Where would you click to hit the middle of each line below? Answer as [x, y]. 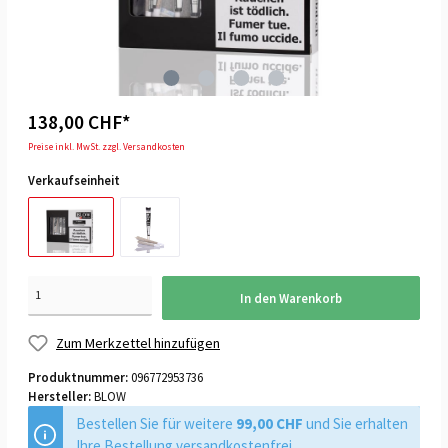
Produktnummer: [79, 377]
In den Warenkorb [290, 297]
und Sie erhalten [355, 423]
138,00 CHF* [79, 122]
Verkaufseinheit [74, 180]
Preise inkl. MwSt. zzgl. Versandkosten [106, 147]
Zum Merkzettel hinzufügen [138, 342]
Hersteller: [61, 396]
